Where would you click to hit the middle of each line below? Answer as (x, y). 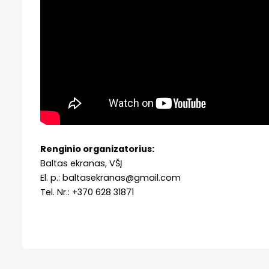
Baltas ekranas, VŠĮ (81, 163)
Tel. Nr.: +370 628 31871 (87, 192)
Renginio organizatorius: (97, 149)
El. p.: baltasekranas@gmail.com (110, 177)
